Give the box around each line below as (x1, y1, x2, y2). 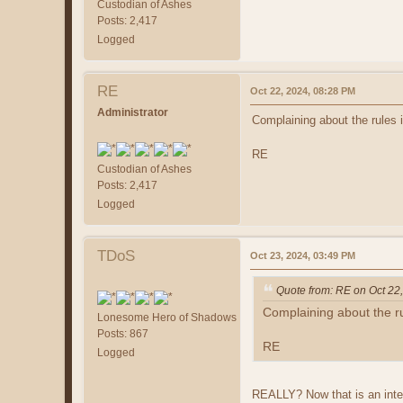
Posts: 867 (97, 327, 148, 341)
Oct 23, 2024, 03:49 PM (250, 250, 355, 262)
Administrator (97, 106, 168, 120)
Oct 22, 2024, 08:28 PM (250, 85, 355, 97)
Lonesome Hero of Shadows (97, 311, 237, 325)
